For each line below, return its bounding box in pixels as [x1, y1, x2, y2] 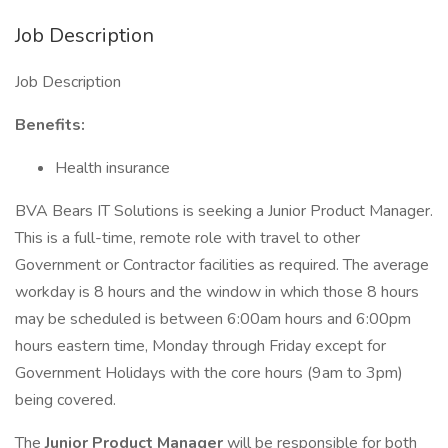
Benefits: [15, 114, 85, 136]
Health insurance [55, 157, 170, 179]
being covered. [15, 389, 116, 411]
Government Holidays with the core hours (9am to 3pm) [15, 362, 403, 384]
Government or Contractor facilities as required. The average [15, 254, 429, 276]
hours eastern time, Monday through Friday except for [15, 335, 386, 357]
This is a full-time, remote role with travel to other [15, 227, 360, 249]
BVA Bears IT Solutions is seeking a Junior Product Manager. [15, 200, 433, 222]
